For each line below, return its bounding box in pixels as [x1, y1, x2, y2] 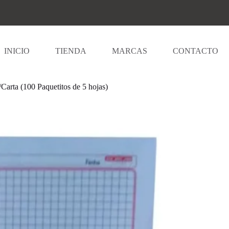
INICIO [4, 47, 30, 55]
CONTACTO [172, 47, 218, 55]
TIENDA [55, 47, 86, 55]
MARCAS [111, 47, 147, 55]
